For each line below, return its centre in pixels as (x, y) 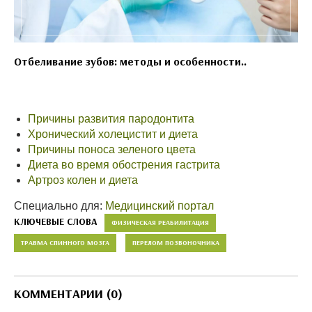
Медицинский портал (159, 206)
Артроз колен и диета (83, 180)
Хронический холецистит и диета (113, 134)
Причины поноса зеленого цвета (112, 150)
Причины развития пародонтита (111, 119)
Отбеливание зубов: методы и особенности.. (130, 62)
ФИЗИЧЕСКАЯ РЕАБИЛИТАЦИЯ (160, 223)
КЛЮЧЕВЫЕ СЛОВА (56, 222)
